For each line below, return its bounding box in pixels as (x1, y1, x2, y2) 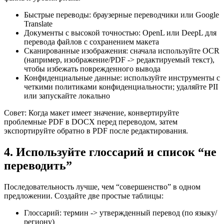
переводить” (4, 158, 72, 172)
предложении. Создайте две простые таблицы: (4, 191, 163, 200)
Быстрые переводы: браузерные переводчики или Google (24, 10, 219, 19)
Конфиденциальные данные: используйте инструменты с (24, 73, 220, 82)
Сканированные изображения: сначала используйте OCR (24, 46, 219, 55)
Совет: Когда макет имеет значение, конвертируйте (4, 108, 179, 117)
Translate (24, 19, 52, 28)
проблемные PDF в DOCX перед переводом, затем (4, 117, 177, 126)
